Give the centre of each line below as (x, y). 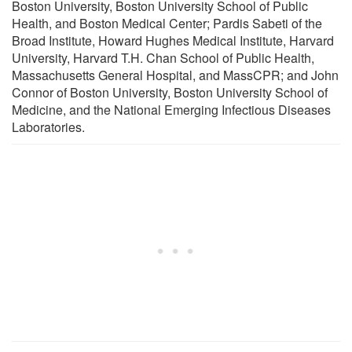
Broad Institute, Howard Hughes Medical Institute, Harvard (173, 40)
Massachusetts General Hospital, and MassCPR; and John (175, 75)
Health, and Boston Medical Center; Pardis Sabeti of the (167, 23)
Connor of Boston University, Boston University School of (170, 92)
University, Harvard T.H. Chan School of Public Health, (163, 57)
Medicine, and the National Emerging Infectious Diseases (171, 109)
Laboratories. (48, 126)
